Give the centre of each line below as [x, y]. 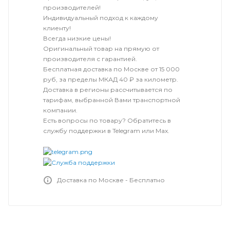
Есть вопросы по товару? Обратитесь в [107, 120]
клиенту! [57, 28]
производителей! [72, 7]
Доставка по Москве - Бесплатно [111, 180]
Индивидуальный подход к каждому [101, 18]
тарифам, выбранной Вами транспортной [112, 100]
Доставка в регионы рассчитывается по [108, 90]
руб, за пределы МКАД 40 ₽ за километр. [111, 79]
